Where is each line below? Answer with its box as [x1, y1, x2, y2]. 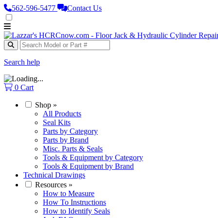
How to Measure [43, 189, 94, 198]
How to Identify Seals [43, 207, 110, 215]
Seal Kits [43, 118, 71, 127]
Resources [35, 181, 69, 189]
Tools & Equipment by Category [43, 153, 143, 162]
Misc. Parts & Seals [43, 145, 103, 153]
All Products [43, 109, 81, 118]
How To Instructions [43, 198, 106, 206]
